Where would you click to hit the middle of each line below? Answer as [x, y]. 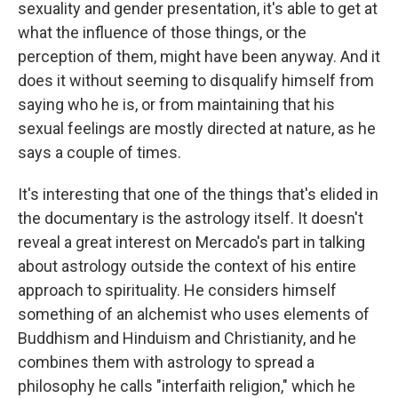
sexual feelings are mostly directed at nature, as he [197, 129]
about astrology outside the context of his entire [187, 267]
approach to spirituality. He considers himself [177, 291]
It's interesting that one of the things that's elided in [198, 195]
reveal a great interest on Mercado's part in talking [191, 243]
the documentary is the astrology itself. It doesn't [191, 219]
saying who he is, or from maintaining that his [176, 105]
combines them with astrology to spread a [166, 362]
